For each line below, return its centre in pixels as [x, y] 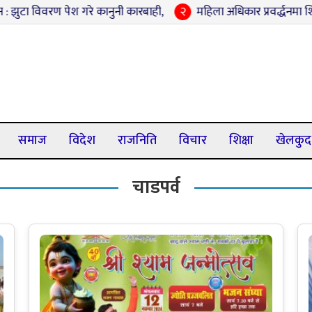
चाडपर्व [156, 188]
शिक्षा [241, 141]
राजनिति [137, 141]
